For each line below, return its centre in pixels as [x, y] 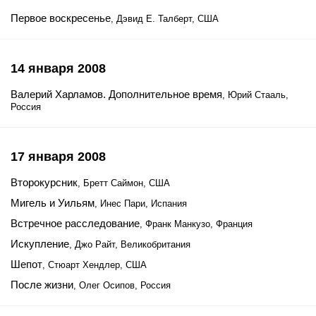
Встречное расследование [75, 223]
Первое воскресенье [61, 18]
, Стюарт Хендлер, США [95, 265]
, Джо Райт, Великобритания [130, 244]
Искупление [40, 244]
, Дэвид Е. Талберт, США [165, 19]
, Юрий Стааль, [255, 95]
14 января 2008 [58, 68]
